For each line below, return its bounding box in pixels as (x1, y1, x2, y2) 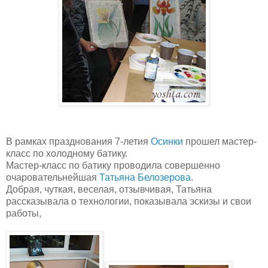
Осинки (151, 136, 183, 147)
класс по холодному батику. (6, 148, 127, 159)
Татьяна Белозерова (99, 172, 191, 182)
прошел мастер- (183, 136, 257, 147)
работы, (6, 208, 41, 218)
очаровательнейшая (6, 172, 99, 182)
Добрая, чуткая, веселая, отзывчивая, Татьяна (6, 184, 212, 194)
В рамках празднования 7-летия (6, 136, 151, 147)
